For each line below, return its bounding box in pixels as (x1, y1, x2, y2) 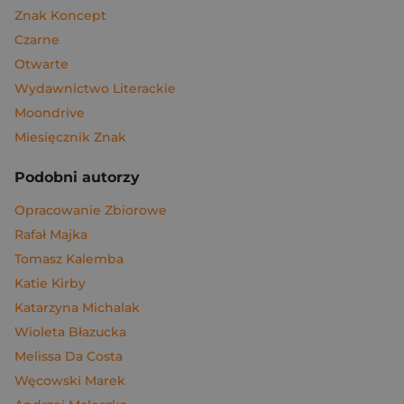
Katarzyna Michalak (14, 299, 140, 316)
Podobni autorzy (14, 169, 140, 186)
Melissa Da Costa (14, 348, 123, 364)
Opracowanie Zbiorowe (14, 202, 167, 218)
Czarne (14, 32, 60, 48)
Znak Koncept (14, 7, 106, 23)
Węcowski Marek (14, 372, 125, 389)
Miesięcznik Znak (14, 129, 126, 145)
